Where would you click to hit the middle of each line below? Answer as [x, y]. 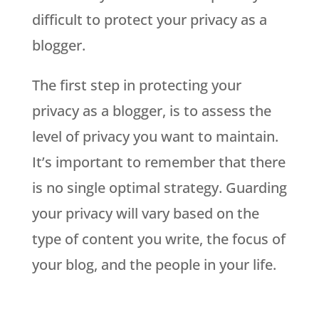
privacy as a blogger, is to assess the [151, 110]
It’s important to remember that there [158, 162]
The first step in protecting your [136, 85]
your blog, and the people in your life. [154, 264]
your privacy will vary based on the [145, 213]
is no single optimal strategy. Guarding [159, 187]
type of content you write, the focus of [158, 239]
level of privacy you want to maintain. [155, 136]
